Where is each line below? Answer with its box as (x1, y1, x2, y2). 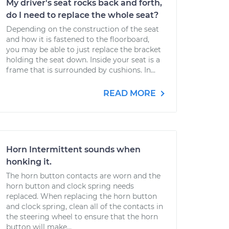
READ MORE (103, 88, 158, 98)
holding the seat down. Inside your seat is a (6, 55, 160, 64)
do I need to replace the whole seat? (6, 10, 158, 20)
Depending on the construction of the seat (6, 25, 159, 34)
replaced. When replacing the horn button (6, 192, 157, 201)
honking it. (6, 157, 52, 167)
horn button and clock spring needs (6, 181, 134, 191)
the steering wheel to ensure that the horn (6, 212, 158, 221)
